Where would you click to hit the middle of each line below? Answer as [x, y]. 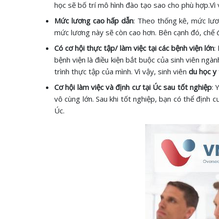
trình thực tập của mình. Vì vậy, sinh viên [120, 71]
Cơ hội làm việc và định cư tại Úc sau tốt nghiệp [133, 87]
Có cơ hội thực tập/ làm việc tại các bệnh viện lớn [134, 48]
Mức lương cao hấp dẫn [94, 21]
